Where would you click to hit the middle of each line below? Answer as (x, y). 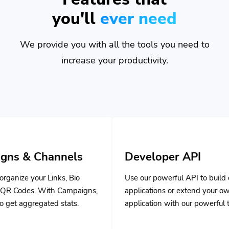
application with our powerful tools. (127, 191)
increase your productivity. (114, 48)
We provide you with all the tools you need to (114, 32)
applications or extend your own (122, 179)
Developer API (105, 145)
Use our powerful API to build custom (131, 166)
